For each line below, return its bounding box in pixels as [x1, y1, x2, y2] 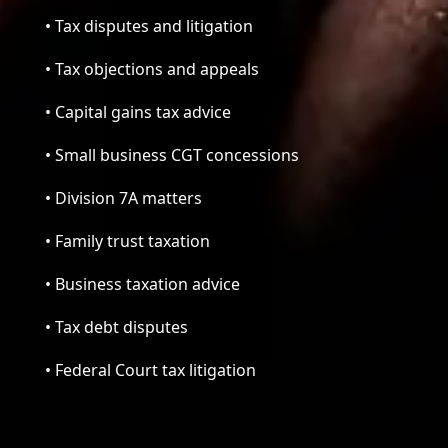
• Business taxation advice [44, 272, 240, 295]
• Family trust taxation [44, 229, 210, 252]
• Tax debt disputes [44, 315, 188, 338]
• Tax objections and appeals [44, 57, 259, 80]
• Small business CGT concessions [44, 143, 299, 166]
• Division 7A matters [44, 186, 202, 209]
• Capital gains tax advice [44, 100, 231, 123]
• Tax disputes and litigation [44, 14, 253, 37]
